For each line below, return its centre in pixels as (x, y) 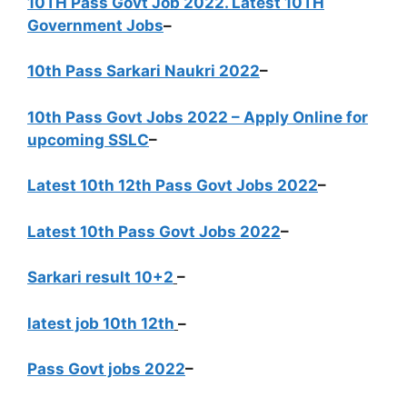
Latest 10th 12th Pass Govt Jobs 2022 (173, 185)
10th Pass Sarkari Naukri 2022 (144, 71)
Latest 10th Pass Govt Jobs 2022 (154, 231)
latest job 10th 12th (101, 323)
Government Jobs (95, 25)
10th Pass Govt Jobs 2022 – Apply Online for (198, 117)
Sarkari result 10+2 (100, 277)
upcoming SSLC (88, 139)
